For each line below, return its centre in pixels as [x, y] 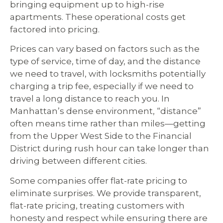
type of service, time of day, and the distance [105, 61]
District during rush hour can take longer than [110, 149]
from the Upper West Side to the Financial [101, 136]
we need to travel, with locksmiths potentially [108, 74]
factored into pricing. [55, 29]
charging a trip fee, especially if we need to [102, 86]
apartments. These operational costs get [98, 17]
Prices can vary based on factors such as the [105, 49]
